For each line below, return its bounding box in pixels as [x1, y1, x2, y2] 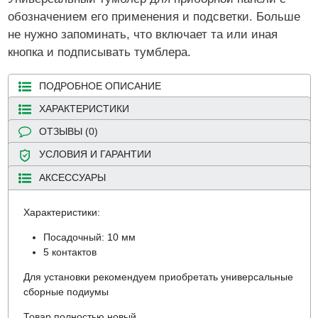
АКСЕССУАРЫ [38, 171, 106, 183]
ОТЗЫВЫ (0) [38, 126, 98, 138]
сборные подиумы [23, 286, 109, 298]
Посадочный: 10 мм [43, 231, 136, 243]
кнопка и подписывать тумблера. [7, 45, 191, 59]
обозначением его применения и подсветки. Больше [7, 9, 300, 23]
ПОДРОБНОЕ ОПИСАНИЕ [38, 79, 161, 92]
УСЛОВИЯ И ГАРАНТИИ [38, 148, 151, 160]
